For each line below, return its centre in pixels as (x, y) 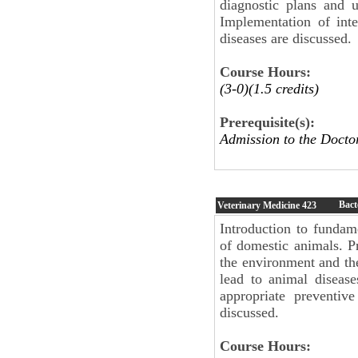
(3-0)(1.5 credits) (269, 88)
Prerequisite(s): (267, 122)
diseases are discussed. (286, 38)
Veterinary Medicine (260, 205)
